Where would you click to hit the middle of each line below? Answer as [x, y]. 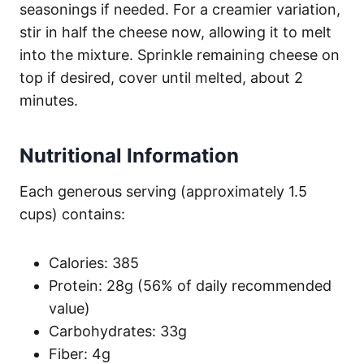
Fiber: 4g [80, 353]
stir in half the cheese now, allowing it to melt [175, 32]
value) [69, 308]
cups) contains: [72, 214]
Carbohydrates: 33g [118, 331]
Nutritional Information [129, 155]
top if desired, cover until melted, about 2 [161, 77]
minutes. [49, 100]
